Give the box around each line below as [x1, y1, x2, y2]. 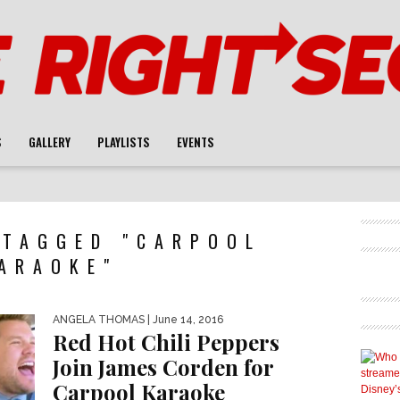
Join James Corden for [53, 353, 273, 381]
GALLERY [29, 133, 71, 151]
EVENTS [177, 133, 214, 151]
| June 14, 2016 [145, 313, 223, 326]
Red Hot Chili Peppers [53, 328, 279, 356]
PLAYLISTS [97, 133, 150, 151]
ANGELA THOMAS [53, 313, 145, 326]
